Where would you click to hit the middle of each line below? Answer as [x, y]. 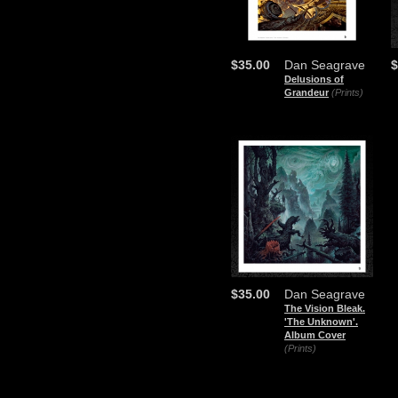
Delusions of [314, 79]
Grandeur [306, 92]
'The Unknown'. [321, 322]
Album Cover [315, 335]
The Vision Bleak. [325, 308]
